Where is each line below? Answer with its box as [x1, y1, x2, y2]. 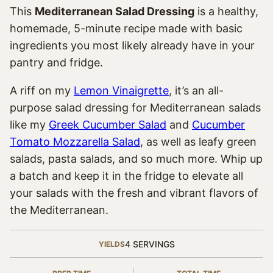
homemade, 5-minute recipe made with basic [10, 22, 243, 35]
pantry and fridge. [10, 56, 103, 69]
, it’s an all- [169, 84, 224, 97]
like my [10, 118, 49, 131]
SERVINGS [132, 239, 175, 249]
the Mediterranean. [10, 204, 108, 216]
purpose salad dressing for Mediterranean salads [10, 101, 261, 114]
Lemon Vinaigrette [74, 84, 169, 97]
